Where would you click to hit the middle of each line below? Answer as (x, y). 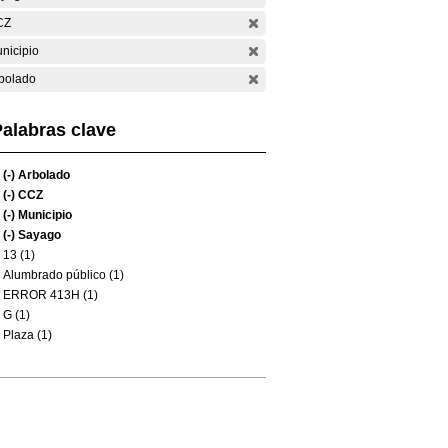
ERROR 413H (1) (50, 295)
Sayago (38, 235)
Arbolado (42, 175)
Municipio (43, 215)
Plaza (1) (27, 335)
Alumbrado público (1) (63, 275)
